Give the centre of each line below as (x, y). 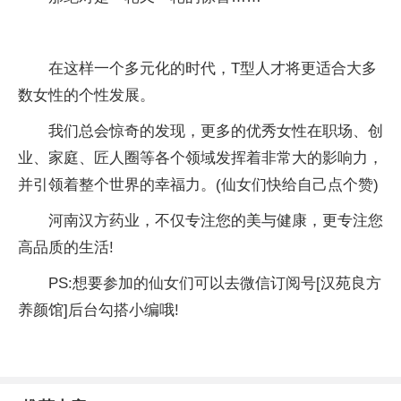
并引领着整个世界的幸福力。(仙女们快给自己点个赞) (198, 185)
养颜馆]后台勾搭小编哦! (98, 310)
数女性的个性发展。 (86, 95)
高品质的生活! (66, 247)
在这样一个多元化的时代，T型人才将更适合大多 (213, 68)
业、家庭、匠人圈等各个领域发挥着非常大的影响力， (200, 158)
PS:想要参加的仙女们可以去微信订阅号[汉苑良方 (215, 283)
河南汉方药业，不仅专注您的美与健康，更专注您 (216, 221)
